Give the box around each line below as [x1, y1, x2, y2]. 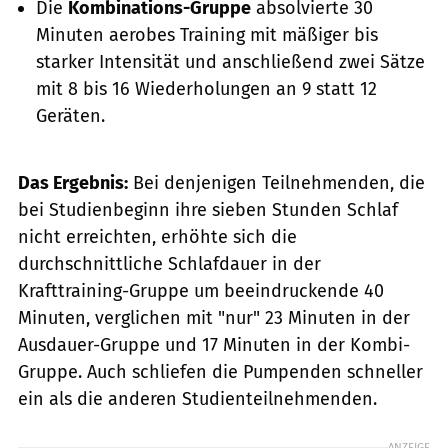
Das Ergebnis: [18, 172, 128, 195]
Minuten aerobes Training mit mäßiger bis [36, 23, 378, 46]
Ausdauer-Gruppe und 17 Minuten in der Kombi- [18, 334, 410, 357]
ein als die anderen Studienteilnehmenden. [18, 388, 377, 411]
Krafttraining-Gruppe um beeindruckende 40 [18, 280, 384, 303]
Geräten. [36, 104, 105, 127]
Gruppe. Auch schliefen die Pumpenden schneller [18, 361, 423, 384]
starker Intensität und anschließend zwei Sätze [36, 50, 425, 73]
